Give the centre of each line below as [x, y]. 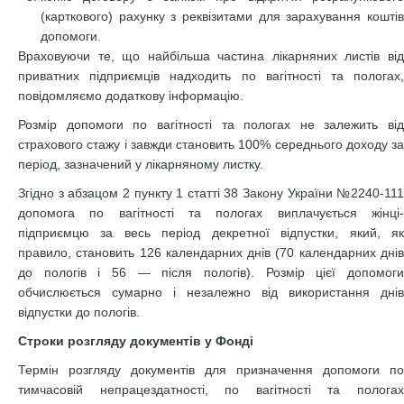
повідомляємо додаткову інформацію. [131, 96]
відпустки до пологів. [79, 312]
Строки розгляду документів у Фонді [136, 341]
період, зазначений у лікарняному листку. [141, 164]
